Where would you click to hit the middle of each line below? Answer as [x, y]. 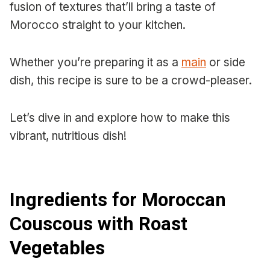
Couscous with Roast [99, 224]
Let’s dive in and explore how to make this [120, 118]
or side [226, 63]
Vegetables [57, 248]
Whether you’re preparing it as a [96, 63]
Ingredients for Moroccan [118, 199]
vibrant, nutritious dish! [68, 136]
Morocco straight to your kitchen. [98, 25]
